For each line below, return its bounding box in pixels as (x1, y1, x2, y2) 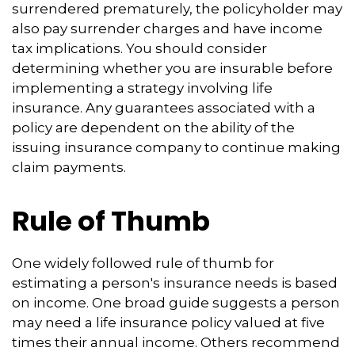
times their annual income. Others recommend (12, 334, 340, 350)
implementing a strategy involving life (12, 79, 273, 96)
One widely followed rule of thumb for (12, 254, 274, 271)
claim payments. (12, 158, 126, 175)
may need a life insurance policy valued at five (12, 314, 325, 330)
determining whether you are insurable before (12, 59, 333, 76)
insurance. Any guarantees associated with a (12, 99, 315, 116)
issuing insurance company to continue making (12, 139, 341, 155)
